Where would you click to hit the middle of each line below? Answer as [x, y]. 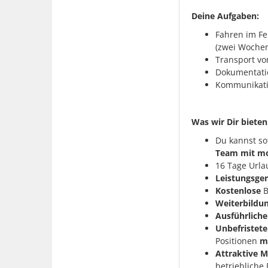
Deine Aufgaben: [225, 16]
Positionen [237, 240]
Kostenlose [238, 190]
